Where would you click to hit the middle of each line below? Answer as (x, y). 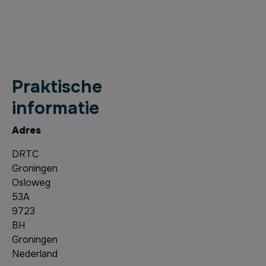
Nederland (35, 254)
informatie (56, 108)
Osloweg (31, 183)
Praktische (57, 87)
